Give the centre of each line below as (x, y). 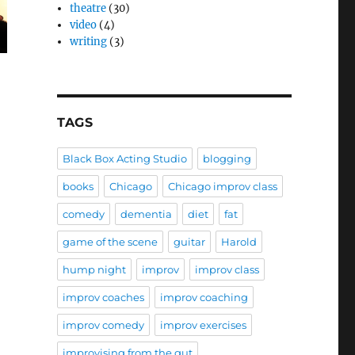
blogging (227, 159)
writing (89, 42)
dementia (146, 214)
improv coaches (103, 298)
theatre (88, 9)
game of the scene (110, 242)
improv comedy (103, 325)
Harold (239, 242)
